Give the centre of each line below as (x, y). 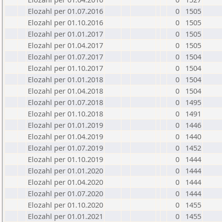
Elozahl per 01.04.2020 (65, 182)
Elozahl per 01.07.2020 (65, 193)
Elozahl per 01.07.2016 (65, 11)
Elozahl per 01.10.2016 (65, 22)
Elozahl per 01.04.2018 (65, 91)
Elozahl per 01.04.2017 (65, 45)
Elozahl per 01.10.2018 (65, 113)
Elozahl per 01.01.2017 (65, 34)
